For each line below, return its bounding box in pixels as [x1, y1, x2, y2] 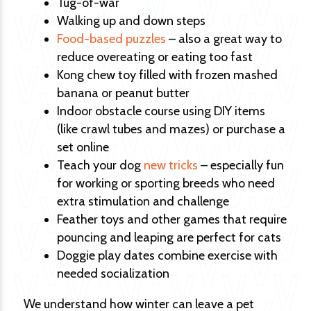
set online [57, 140, 109, 155]
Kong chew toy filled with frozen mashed [57, 67, 278, 83]
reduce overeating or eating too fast [57, 49, 253, 65]
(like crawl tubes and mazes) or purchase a [57, 121, 285, 137]
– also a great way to [166, 31, 282, 47]
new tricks [144, 158, 198, 173]
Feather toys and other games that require [57, 212, 287, 227]
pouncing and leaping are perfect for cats [57, 230, 281, 245]
